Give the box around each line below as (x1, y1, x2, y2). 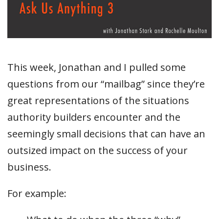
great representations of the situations (7, 94, 189, 108)
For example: (7, 187, 66, 200)
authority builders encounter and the (7, 110, 180, 124)
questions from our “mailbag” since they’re (7, 77, 205, 91)
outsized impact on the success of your (7, 144, 188, 157)
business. (7, 160, 51, 174)
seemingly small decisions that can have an (7, 127, 205, 141)
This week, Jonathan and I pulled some (7, 61, 186, 74)
